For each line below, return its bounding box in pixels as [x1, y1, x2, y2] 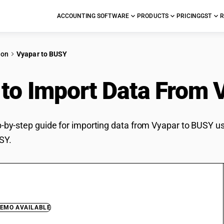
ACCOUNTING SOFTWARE [56, 12, 129, 19]
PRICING [176, 12, 201, 19]
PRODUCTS [137, 12, 169, 19]
